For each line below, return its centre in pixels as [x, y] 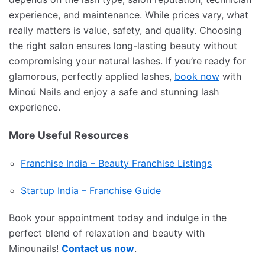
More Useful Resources [69, 135]
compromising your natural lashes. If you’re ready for [127, 61]
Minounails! [35, 248]
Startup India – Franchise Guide [91, 190]
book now [197, 76]
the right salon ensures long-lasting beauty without [123, 45]
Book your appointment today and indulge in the [118, 217]
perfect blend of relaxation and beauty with [107, 233]
